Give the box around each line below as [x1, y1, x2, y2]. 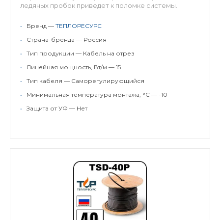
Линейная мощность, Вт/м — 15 [27, 63, 121, 71]
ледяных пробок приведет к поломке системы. [20, 1, 177, 9]
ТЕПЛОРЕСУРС [55, 22, 102, 29]
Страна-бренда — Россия [27, 36, 107, 43]
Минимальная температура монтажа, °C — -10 [27, 91, 167, 98]
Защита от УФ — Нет [27, 105, 87, 112]
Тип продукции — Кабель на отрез [27, 50, 135, 57]
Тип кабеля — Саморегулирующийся [27, 77, 144, 84]
